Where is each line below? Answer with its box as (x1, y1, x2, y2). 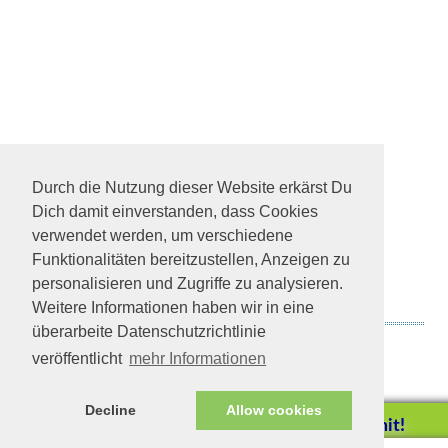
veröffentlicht (32, 350, 126, 368)
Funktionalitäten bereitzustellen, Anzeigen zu (32, 251, 350, 269)
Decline (84, 402, 136, 419)
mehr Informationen (129, 350, 267, 368)
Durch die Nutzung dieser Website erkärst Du (32, 179, 352, 197)
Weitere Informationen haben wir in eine (32, 299, 314, 317)
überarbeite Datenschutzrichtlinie (32, 323, 266, 341)
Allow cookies (225, 402, 322, 419)
